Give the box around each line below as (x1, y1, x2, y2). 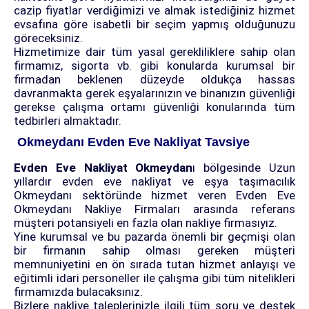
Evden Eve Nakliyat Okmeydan (14, 161, 193, 175)
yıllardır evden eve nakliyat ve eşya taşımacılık (14, 175, 295, 189)
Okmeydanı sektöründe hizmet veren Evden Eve (14, 188, 295, 203)
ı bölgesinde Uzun (192, 161, 296, 175)
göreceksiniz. (14, 31, 83, 46)
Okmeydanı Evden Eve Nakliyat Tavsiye (14, 135, 250, 150)
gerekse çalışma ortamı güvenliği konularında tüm (14, 100, 295, 114)
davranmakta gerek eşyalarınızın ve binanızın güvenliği (14, 86, 295, 101)
